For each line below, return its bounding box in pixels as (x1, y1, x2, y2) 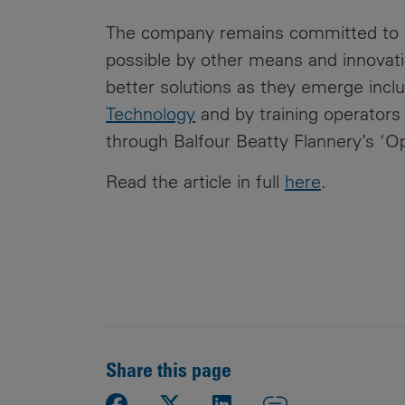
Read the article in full (106, 170, 279, 193)
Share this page (106, 356, 231, 381)
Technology (106, 102, 195, 125)
